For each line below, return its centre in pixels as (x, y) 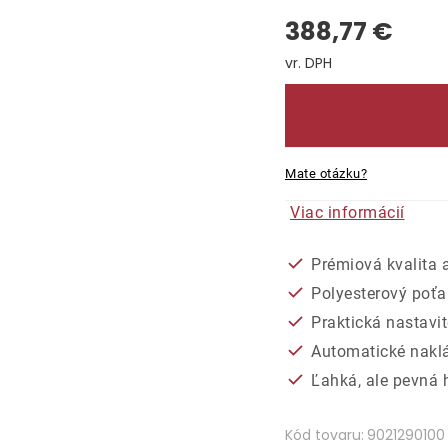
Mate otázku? (326, 173)
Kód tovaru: (324, 434)
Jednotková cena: (350, 84)
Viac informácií (347, 212)
